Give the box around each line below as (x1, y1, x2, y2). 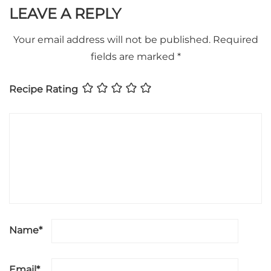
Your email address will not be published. (13, 33, 211, 45)
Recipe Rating (9, 83, 78, 96)
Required (212, 33, 258, 45)
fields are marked (90, 50, 177, 62)
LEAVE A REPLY (9, 4, 121, 22)
